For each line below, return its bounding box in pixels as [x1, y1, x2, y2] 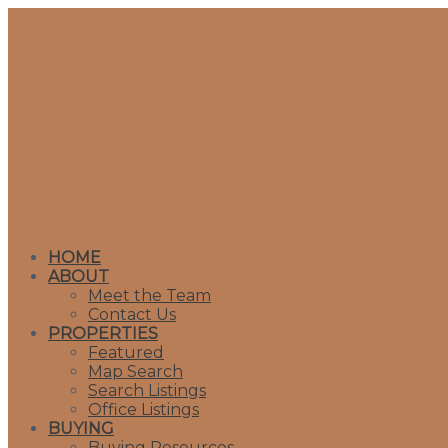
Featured [88, 343, 164, 362]
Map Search [88, 362, 183, 381]
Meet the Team [88, 286, 211, 305]
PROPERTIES [48, 324, 158, 343]
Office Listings [88, 400, 199, 419]
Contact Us [88, 305, 176, 324]
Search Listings [88, 381, 206, 400]
